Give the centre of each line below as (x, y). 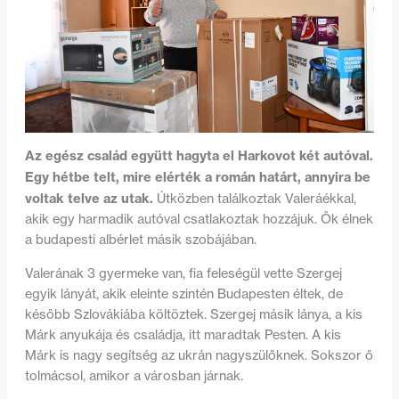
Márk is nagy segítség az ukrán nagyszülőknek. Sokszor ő (199, 356)
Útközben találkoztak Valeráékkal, (254, 199)
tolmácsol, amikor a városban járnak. (134, 376)
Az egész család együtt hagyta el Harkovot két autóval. (199, 156)
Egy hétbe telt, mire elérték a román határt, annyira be (197, 177)
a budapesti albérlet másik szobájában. (140, 240)
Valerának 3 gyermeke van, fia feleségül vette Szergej (183, 274)
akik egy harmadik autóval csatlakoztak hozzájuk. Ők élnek (199, 220)
